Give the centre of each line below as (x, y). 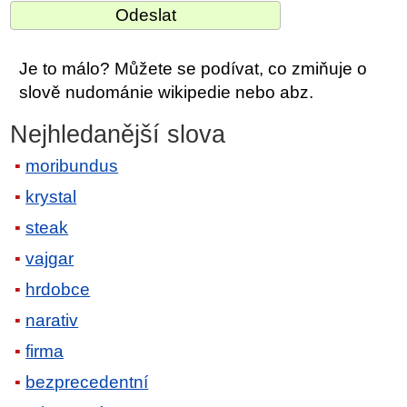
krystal (51, 197)
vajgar (50, 259)
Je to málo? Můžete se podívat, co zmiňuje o (194, 68)
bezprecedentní (87, 382)
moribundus (72, 166)
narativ (52, 321)
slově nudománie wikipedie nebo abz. (167, 92)
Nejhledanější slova (118, 134)
